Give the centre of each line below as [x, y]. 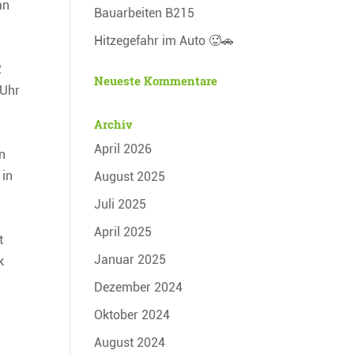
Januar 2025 [130, 259]
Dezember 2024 [139, 287]
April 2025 [123, 232]
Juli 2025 [121, 204]
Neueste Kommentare [156, 80]
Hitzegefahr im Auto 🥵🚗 [164, 40]
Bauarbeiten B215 [145, 13]
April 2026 [123, 149]
